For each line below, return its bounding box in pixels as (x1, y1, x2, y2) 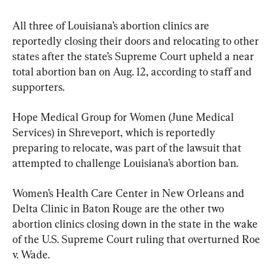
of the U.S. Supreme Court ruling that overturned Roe (12, 233, 263, 246)
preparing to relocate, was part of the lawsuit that (12, 141, 244, 155)
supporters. (12, 80, 64, 94)
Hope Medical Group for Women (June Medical (12, 110, 236, 124)
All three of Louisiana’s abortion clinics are (12, 19, 212, 33)
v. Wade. (12, 248, 50, 261)
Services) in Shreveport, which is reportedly (12, 126, 218, 139)
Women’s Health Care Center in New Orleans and (12, 187, 247, 200)
